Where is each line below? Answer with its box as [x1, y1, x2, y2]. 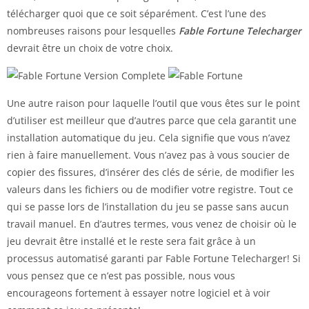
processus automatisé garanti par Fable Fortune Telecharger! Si [7, 251, 301, 265]
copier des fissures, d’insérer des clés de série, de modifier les [7, 165, 295, 179]
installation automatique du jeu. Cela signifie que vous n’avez [7, 130, 290, 144]
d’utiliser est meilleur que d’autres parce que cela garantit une [7, 113, 297, 127]
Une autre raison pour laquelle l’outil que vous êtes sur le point [7, 96, 300, 110]
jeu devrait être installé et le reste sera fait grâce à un [7, 234, 256, 248]
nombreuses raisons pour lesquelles [7, 23, 179, 37]
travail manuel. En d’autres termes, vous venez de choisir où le [7, 217, 297, 230]
